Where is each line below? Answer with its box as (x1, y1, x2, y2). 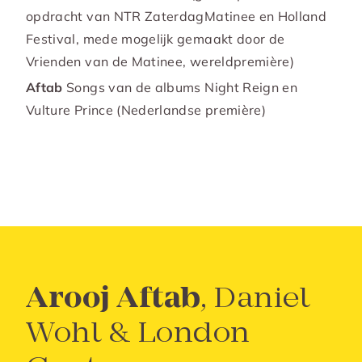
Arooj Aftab (26, 282, 201, 318)
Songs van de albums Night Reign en (66, 79, 298, 95)
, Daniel (200, 282, 310, 318)
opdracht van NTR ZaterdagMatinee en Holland (26, 8, 327, 24)
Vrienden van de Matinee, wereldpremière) (26, 53, 295, 69)
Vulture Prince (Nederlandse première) (26, 102, 267, 118)
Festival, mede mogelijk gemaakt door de (26, 31, 285, 47)
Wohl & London (26, 317, 251, 352)
